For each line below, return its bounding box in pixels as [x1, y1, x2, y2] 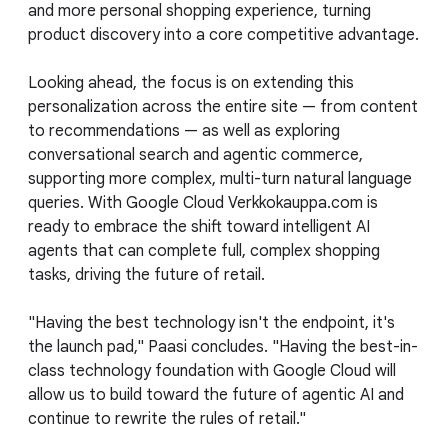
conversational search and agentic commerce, [28, 144, 363, 165]
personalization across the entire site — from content [28, 96, 418, 117]
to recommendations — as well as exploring [28, 120, 340, 141]
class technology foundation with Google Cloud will [28, 360, 396, 381]
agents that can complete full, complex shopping [28, 240, 380, 261]
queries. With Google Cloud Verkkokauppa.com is [28, 192, 378, 213]
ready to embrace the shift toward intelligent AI [28, 216, 370, 237]
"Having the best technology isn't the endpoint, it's [28, 312, 395, 333]
